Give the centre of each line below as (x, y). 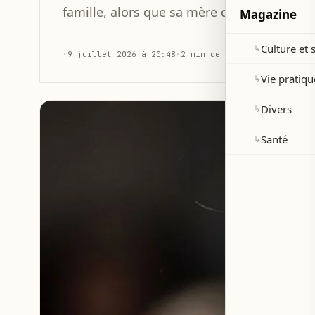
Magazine (268, 14)
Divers (276, 109)
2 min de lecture (220, 54)
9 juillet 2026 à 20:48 (122, 54)
